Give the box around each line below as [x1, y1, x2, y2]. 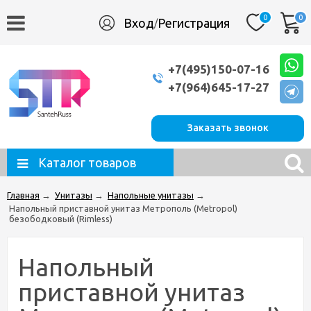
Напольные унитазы [108, 190, 194, 200]
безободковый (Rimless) [9, 214, 112, 224]
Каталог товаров [38, 155, 136, 169]
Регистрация [158, 15, 230, 30]
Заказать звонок [187, 122, 269, 133]
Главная [7, 190, 40, 200]
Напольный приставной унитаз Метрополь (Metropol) [9, 203, 237, 213]
